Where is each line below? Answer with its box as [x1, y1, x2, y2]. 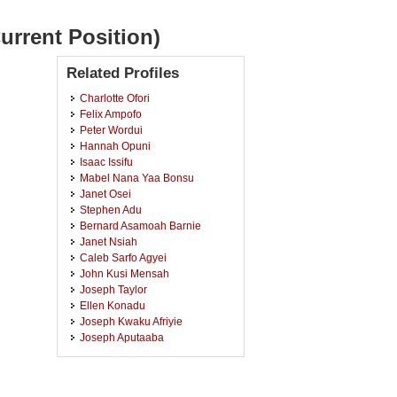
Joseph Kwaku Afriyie [80, 315, 183, 327]
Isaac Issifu [80, 156, 133, 167]
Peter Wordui [80, 124, 143, 136]
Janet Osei [80, 188, 131, 199]
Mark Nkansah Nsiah [80, 347, 181, 359]
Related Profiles [66, 65, 179, 82]
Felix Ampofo [80, 108, 142, 120]
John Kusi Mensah [80, 268, 169, 279]
